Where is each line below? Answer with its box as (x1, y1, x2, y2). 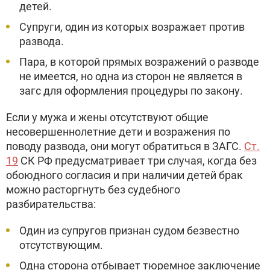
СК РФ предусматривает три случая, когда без (18, 154, 257, 167)
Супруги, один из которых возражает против (19, 20, 245, 33)
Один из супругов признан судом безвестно (19, 224, 239, 237)
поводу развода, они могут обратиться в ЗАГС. (6, 140, 244, 152)
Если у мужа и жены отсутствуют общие (6, 111, 209, 124)
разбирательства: (6, 198, 96, 210)
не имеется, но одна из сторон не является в (19, 70, 242, 83)
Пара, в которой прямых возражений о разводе (19, 55, 259, 68)
